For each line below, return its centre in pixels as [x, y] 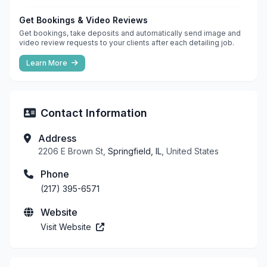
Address [57, 138]
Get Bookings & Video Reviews [83, 20]
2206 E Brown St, [73, 151]
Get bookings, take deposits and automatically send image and [130, 33]
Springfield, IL [135, 151]
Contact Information [94, 113]
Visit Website [67, 226]
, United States [190, 151]
